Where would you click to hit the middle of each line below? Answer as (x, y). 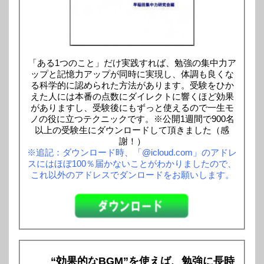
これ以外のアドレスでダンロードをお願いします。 (132, 175)
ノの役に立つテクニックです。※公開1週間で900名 (132, 119)
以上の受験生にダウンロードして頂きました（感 (132, 130)
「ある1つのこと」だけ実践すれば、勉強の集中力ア (132, 63)
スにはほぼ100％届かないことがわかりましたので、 (132, 164)
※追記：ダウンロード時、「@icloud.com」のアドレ (132, 153)
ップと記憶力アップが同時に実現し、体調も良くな (132, 74)
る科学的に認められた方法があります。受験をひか (132, 85)
